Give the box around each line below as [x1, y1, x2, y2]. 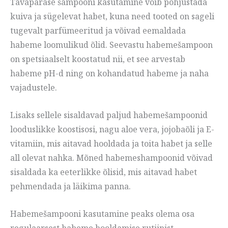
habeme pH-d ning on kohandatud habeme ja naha [10, 68, 209, 79]
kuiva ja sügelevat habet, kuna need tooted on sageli [10, 11, 214, 22]
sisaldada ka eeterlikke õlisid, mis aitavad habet [10, 166, 197, 178]
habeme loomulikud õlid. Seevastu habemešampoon [10, 39, 213, 51]
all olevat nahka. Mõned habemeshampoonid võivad [10, 152, 213, 163]
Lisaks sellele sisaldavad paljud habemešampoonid [10, 109, 208, 121]
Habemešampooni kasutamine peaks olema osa [10, 208, 194, 219]
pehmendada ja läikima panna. [10, 180, 131, 192]
